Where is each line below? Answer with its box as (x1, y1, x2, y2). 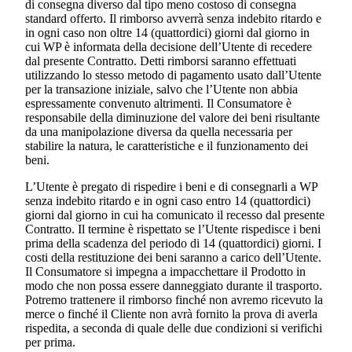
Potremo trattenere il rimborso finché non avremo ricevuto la (25, 293, 323, 307)
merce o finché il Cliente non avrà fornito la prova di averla (25, 307, 317, 321)
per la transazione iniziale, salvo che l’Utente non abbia (25, 82, 298, 97)
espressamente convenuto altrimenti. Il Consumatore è (25, 97, 291, 111)
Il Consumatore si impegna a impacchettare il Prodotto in (25, 265, 306, 279)
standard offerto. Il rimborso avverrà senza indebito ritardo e (25, 12, 321, 26)
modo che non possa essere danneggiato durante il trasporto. (25, 279, 322, 293)
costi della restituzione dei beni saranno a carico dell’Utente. (25, 251, 321, 265)
